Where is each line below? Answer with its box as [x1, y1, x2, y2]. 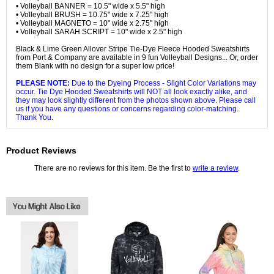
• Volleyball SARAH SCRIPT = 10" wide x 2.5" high [16, 28, 182, 37]
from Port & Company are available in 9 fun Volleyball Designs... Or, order [16, 53, 258, 62]
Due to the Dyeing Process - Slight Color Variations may [70, 79, 256, 88]
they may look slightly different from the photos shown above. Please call [16, 96, 256, 105]
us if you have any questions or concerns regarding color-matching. [16, 105, 239, 114]
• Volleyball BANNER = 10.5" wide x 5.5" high [16, 2, 165, 11]
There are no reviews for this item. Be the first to [34, 164, 193, 173]
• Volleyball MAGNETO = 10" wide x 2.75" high [16, 19, 169, 28]
